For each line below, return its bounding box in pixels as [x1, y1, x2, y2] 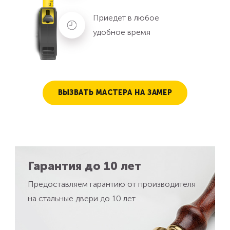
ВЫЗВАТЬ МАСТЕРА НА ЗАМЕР [57, 88, 172, 97]
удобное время [93, 27, 150, 37]
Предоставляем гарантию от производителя [28, 179, 196, 189]
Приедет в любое [93, 12, 159, 23]
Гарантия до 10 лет [28, 158, 141, 173]
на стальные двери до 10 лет [28, 193, 136, 203]
